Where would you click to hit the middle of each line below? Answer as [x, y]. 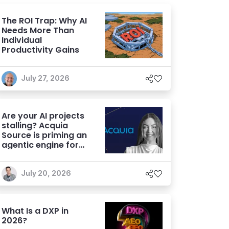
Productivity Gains [40, 50]
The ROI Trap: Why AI [44, 21]
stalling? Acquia [35, 125]
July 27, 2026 [45, 78]
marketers [24, 155]
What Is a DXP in [35, 211]
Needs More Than [38, 30]
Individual [22, 40]
